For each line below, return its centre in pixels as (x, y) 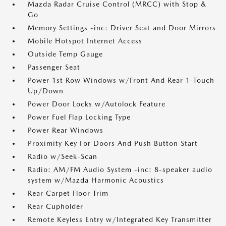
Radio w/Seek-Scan (63, 156)
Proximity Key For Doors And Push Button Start (113, 143)
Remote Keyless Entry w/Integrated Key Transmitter (120, 219)
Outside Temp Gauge (65, 54)
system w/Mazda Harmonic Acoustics (96, 180)
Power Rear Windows (66, 130)
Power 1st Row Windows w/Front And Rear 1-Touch (121, 80)
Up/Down (46, 91)
